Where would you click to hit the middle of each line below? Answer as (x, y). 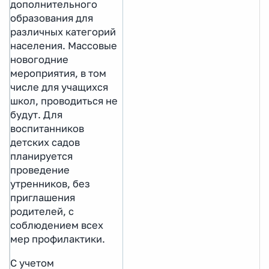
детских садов (45, 142)
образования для (52, 18)
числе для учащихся (59, 87)
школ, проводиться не (64, 101)
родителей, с (42, 211)
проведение (40, 170)
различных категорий (63, 32)
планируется (41, 156)
